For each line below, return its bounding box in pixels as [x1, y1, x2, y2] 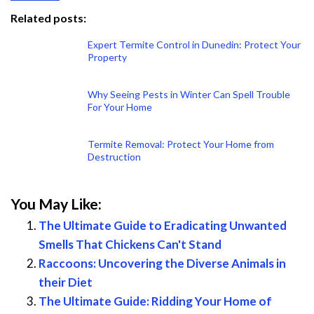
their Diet [39, 274, 93, 289]
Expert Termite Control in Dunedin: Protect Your [88, 38, 301, 50]
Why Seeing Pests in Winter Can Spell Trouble [88, 88, 290, 100]
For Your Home [88, 100, 152, 113]
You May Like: [11, 194, 102, 213]
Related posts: [11, 11, 86, 25]
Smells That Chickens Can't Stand [39, 236, 221, 252]
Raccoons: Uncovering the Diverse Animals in [39, 255, 286, 271]
